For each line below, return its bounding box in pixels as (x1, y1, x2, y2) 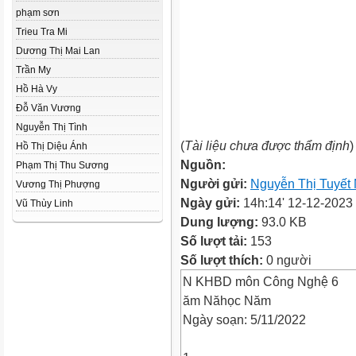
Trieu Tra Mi (16, 26, 68, 37)
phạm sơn (16, 7, 60, 18)
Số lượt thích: (180, 253, 263, 267)
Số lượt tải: (180, 234, 250, 248)
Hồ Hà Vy (16, 83, 57, 95)
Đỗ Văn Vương (16, 103, 81, 114)
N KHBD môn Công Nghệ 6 (183, 274, 339, 288)
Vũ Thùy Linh (16, 198, 73, 209)
